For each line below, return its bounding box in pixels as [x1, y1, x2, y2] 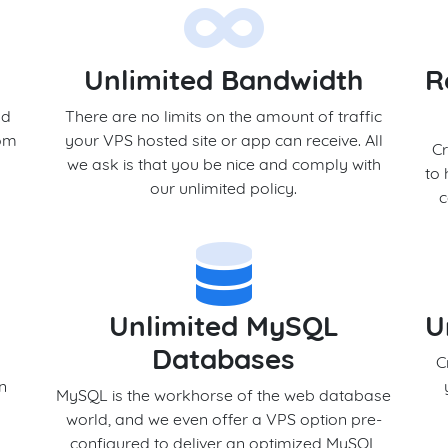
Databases [152, 341, 296, 376]
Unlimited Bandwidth [84, 62, 364, 97]
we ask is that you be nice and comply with [66, 154, 381, 174]
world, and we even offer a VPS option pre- [65, 409, 382, 429]
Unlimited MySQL [108, 308, 339, 343]
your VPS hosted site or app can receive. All [64, 130, 383, 150]
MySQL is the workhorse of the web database [56, 385, 392, 405]
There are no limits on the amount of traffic [65, 106, 383, 126]
